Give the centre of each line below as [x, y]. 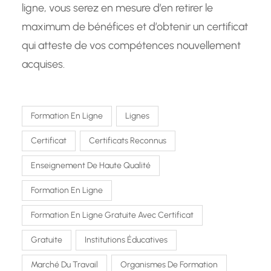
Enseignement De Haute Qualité [91, 166]
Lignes [137, 116]
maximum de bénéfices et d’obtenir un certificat [135, 27]
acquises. [43, 64]
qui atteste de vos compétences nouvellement [131, 46]
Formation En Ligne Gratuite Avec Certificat [112, 215]
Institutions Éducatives [126, 240]
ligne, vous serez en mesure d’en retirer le [117, 8]
